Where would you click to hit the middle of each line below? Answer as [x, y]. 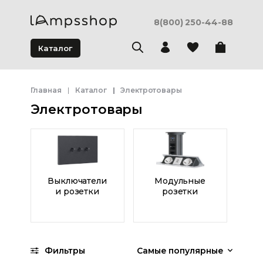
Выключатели [77, 181]
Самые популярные [180, 251]
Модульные [180, 181]
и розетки [77, 191]
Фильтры [65, 251]
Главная [46, 90]
